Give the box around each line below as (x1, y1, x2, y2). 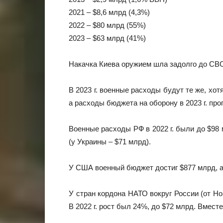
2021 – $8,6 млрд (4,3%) (69, 8, 150, 16)
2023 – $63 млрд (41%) (69, 34, 146, 42)
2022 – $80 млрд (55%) (69, 21, 146, 29)
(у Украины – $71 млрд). (69, 137, 151, 146)
